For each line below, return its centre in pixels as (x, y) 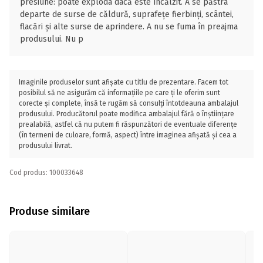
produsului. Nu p (52, 39)
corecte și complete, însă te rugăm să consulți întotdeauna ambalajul (129, 103)
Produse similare (50, 211)
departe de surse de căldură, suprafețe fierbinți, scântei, (127, 14)
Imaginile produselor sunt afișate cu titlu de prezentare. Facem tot (124, 82)
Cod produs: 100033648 (46, 173)
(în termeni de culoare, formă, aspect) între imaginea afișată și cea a (128, 135)
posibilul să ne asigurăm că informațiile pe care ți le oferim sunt (119, 93)
